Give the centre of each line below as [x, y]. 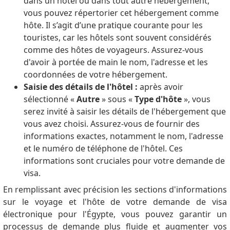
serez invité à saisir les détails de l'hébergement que [124, 111]
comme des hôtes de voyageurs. [87, 50]
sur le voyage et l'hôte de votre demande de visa [115, 202]
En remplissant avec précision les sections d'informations [115, 189]
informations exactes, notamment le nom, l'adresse [123, 136]
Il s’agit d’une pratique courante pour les [124, 25]
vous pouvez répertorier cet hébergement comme [121, 13]
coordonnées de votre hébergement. [95, 74]
